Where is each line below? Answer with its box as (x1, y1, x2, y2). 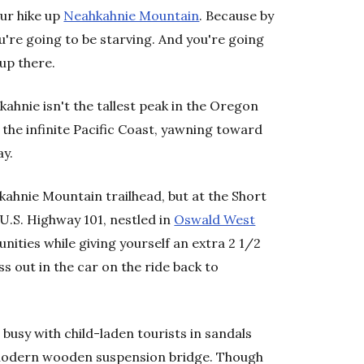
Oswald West (174, 210, 256, 227)
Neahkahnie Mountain (63, 6, 200, 24)
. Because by (199, 6, 275, 24)
